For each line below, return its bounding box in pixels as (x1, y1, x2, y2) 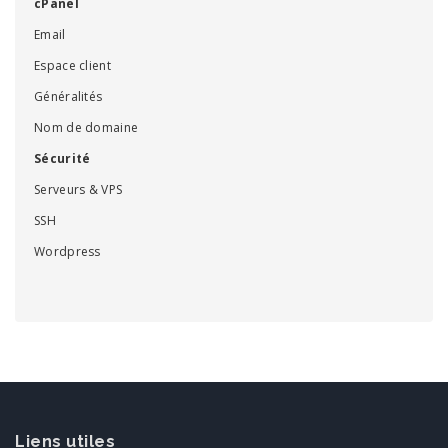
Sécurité (34, 150, 91, 168)
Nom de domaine (34, 119, 139, 137)
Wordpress (34, 243, 101, 261)
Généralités (34, 88, 103, 106)
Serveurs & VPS (34, 181, 123, 199)
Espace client (34, 57, 111, 75)
